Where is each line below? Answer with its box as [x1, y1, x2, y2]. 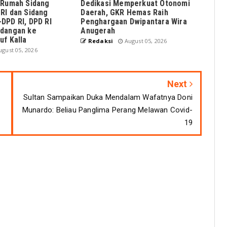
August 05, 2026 [123, 37, 167, 45]
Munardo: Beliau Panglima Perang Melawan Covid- [22, 105, 193, 115]
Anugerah [81, 26, 115, 35]
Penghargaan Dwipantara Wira [81, 17, 187, 26]
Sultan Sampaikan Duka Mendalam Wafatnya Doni [23, 93, 193, 102]
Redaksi [86, 37, 113, 45]
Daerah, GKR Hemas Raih [81, 8, 168, 17]
